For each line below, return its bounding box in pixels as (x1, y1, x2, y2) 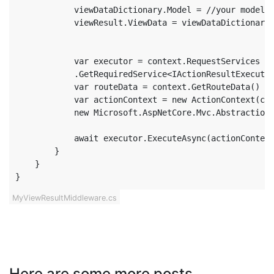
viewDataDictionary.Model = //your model (15, 5, 265, 15)
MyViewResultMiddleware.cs (12, 193, 117, 202)
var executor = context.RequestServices (15, 56, 260, 66)
